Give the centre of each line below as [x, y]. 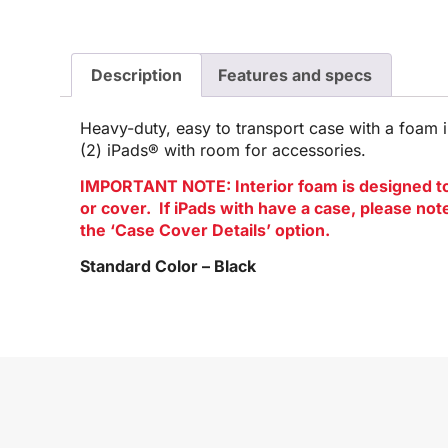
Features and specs [294, 74]
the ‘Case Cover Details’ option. [205, 229]
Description [137, 74]
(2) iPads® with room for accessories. [223, 149]
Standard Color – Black [168, 266]
